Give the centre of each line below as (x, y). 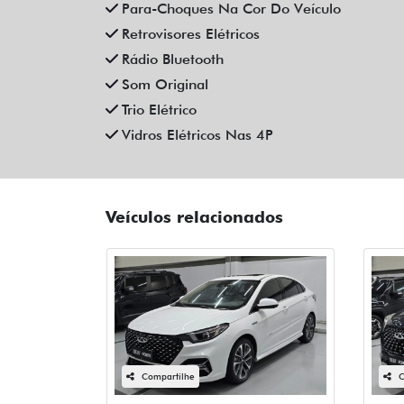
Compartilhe (168, 376)
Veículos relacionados (194, 216)
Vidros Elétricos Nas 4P (197, 134)
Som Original (165, 84)
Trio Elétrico (159, 109)
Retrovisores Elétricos (191, 33)
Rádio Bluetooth (173, 59)
